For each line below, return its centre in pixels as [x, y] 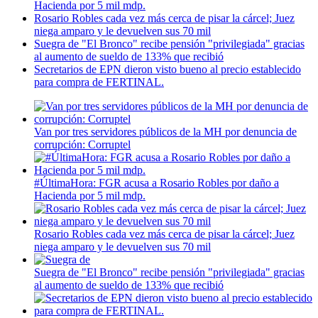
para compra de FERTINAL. [99, 82]
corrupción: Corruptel [82, 144]
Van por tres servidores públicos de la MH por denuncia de [165, 131]
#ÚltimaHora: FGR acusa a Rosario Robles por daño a [157, 182]
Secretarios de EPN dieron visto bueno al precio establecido [168, 69]
